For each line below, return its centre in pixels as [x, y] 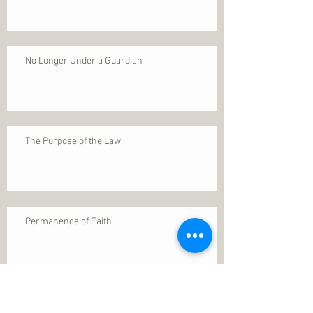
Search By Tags [73, 288]
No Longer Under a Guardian [84, 61]
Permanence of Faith [68, 221]
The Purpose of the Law [73, 141]
